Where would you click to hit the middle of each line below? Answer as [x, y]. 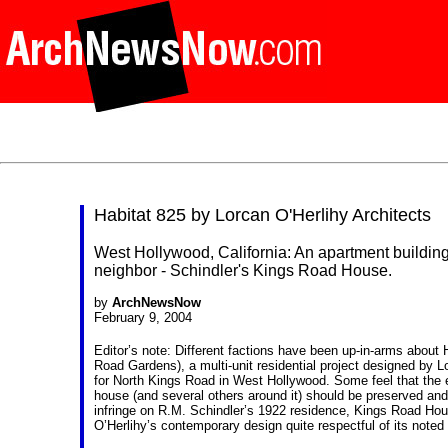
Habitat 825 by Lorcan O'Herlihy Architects [262, 215]
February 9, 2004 [143, 317]
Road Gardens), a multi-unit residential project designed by [265, 365]
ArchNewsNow [156, 302]
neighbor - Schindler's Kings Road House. [243, 270]
